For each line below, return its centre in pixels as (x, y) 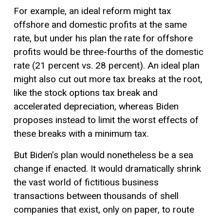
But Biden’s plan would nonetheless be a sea (103, 155)
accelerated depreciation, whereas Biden (96, 106)
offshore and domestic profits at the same (100, 24)
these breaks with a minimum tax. (81, 133)
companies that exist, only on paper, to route (104, 209)
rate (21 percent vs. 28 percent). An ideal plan (107, 65)
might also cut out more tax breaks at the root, (108, 79)
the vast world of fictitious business (86, 182)
